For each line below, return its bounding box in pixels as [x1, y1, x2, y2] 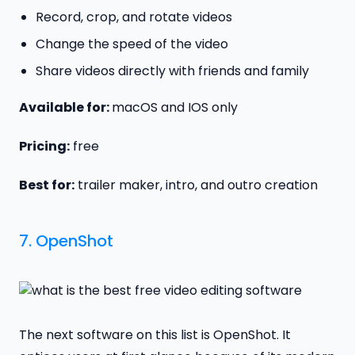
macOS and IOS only [112, 98, 241, 117]
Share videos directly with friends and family [35, 61, 312, 80]
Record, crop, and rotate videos [35, 8, 232, 27]
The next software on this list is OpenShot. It [19, 325, 291, 344]
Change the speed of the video [35, 34, 228, 53]
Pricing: [19, 137, 70, 156]
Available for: [19, 98, 112, 117]
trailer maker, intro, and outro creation [74, 175, 318, 194]
